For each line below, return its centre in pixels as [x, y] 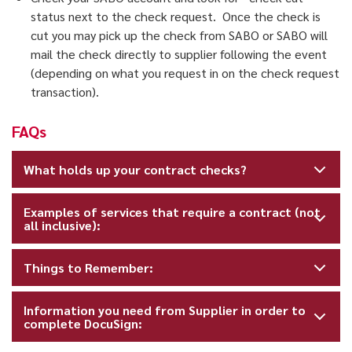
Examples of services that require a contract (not [172, 212]
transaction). [65, 92]
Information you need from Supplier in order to [165, 310]
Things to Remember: [89, 268]
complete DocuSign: [83, 324]
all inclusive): [62, 225]
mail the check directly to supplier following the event [179, 54]
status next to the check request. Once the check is [176, 16]
